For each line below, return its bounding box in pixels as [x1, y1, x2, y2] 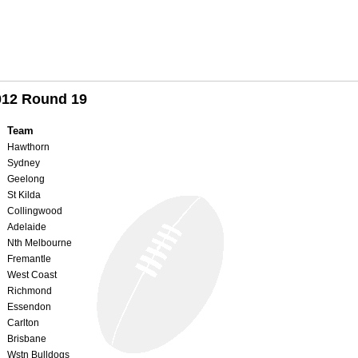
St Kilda [7, 189, 41, 201]
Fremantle [7, 253, 51, 265]
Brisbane [7, 332, 46, 344]
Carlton [7, 316, 39, 328]
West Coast [7, 268, 57, 280]
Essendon [7, 300, 51, 312]
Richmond [7, 284, 52, 296]
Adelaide [7, 221, 46, 233]
